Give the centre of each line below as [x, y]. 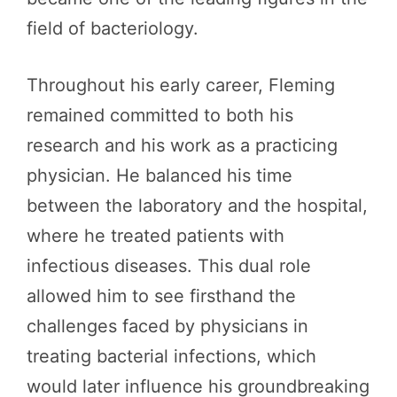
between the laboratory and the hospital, [197, 206]
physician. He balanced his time [160, 175]
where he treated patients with [156, 236]
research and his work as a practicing [182, 145]
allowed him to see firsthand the [161, 296]
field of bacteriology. [113, 28]
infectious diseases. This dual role [169, 266]
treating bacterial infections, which [171, 356]
